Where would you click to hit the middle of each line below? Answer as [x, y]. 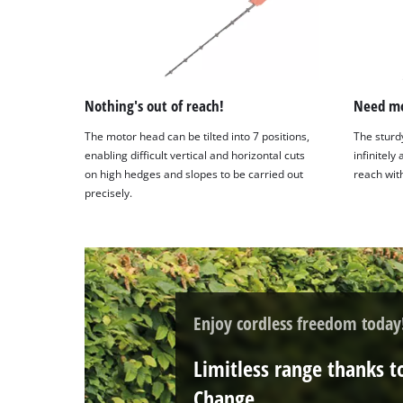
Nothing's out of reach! [155, 105]
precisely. [109, 193]
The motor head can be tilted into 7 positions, [197, 136]
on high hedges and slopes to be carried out [194, 174]
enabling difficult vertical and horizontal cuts [195, 155]
